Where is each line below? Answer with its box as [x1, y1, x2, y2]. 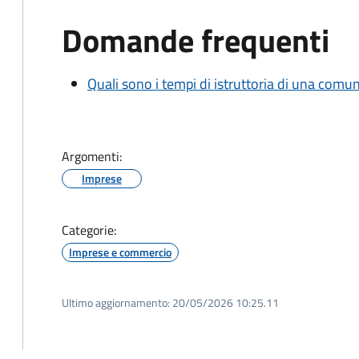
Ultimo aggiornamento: [62, 294, 170, 311]
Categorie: [62, 220, 116, 240]
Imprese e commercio [69, 244, 171, 260]
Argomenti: [62, 147, 122, 166]
